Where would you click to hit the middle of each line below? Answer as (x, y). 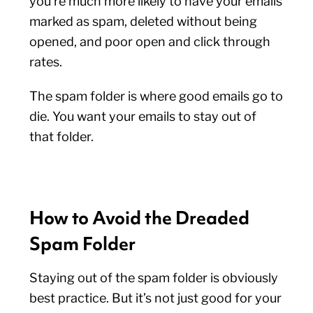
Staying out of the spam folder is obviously (154, 278)
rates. (48, 62)
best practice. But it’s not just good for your (156, 298)
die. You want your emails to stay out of (143, 116)
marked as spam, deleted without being (144, 21)
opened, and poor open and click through (150, 42)
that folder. (63, 137)
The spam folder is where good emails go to (156, 96)
